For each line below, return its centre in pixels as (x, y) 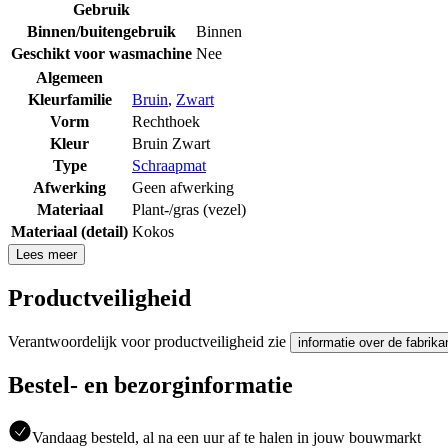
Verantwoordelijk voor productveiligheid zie (149, 341)
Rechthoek (166, 121)
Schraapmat (169, 165)
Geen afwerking (183, 187)
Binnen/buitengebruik (101, 31)
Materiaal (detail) (69, 231)
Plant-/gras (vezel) (189, 209)
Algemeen (69, 77)
